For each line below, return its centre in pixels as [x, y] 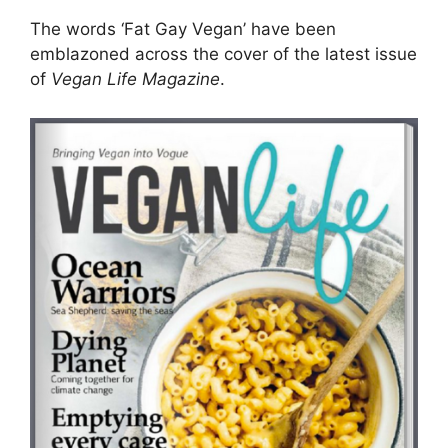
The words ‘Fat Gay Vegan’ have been [183, 29]
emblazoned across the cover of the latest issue [223, 54]
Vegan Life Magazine [135, 79]
